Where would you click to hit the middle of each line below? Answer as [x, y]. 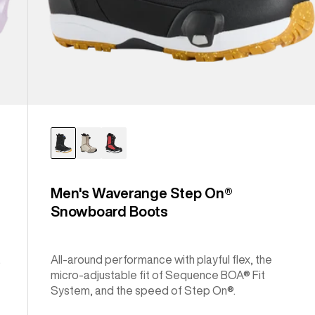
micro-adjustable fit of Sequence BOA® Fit [158, 275]
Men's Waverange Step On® [142, 193]
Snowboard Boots [110, 212]
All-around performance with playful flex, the [162, 260]
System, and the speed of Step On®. [143, 291]
